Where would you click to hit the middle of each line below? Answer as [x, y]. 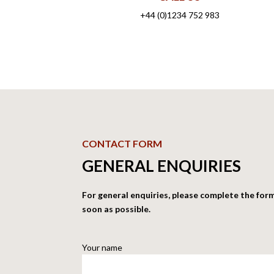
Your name [102, 247]
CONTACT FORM [122, 143]
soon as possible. [117, 209]
